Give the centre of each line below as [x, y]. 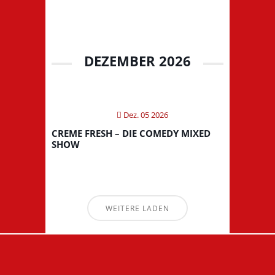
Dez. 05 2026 [145, 114]
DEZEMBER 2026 [137, 60]
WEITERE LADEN [137, 208]
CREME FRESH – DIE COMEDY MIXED [131, 133]
